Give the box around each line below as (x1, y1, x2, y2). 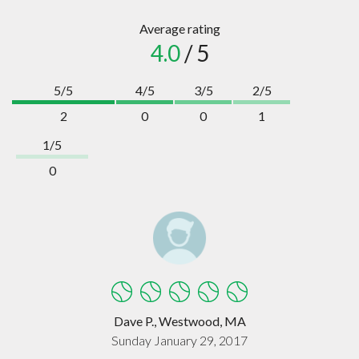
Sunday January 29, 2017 (111, 332, 248, 348)
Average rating (139, 20, 220, 36)
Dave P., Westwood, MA (113, 313, 246, 329)
